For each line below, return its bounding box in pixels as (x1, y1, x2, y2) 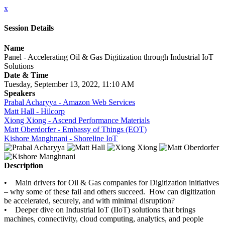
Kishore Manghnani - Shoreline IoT (4, 134, 118, 143)
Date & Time (4, 70, 48, 79)
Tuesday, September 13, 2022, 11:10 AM (4, 79, 134, 88)
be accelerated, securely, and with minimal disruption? (4, 196, 177, 205)
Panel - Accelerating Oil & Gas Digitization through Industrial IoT (4, 52, 213, 61)
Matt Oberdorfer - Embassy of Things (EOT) (4, 125, 147, 134)
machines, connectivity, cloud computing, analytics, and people (4, 214, 203, 223)
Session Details (4, 24, 54, 33)
